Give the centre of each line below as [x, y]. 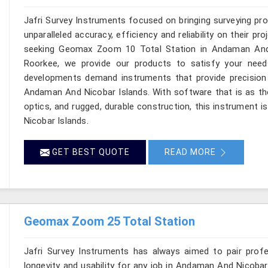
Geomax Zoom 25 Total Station [109, 221]
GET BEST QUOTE [89, 152]
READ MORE [191, 152]
